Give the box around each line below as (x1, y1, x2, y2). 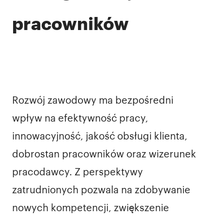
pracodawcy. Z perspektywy (12, 167, 143, 177)
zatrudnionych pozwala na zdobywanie (12, 185, 190, 195)
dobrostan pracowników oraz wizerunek (12, 149, 196, 159)
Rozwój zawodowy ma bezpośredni (12, 95, 173, 106)
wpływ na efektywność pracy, (12, 113, 148, 124)
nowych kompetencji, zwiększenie (12, 203, 169, 213)
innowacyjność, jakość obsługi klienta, (12, 131, 187, 141)
